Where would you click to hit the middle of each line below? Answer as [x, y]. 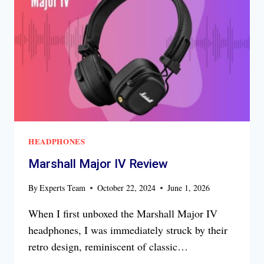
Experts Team [63, 187]
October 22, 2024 [127, 187]
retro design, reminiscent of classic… [108, 246]
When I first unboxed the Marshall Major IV [123, 213]
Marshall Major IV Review [98, 164]
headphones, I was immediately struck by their [128, 230]
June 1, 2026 [189, 187]
